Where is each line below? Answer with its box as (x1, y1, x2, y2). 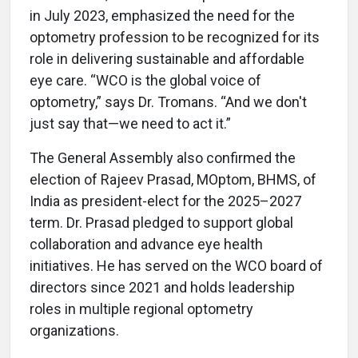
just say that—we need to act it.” (30, 114, 234, 132)
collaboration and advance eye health (30, 235, 263, 253)
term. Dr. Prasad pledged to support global (30, 213, 293, 231)
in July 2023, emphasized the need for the (30, 6, 295, 24)
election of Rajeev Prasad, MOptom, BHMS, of (30, 170, 316, 188)
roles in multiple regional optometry (30, 300, 253, 317)
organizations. (30, 321, 119, 339)
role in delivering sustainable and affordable (30, 50, 304, 67)
